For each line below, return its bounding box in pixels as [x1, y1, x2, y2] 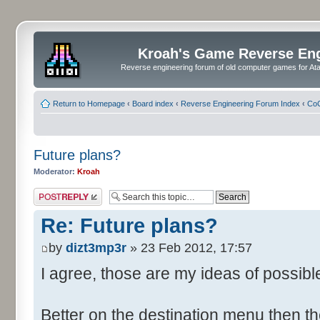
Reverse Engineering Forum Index [181, 99, 300, 108]
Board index [132, 99, 174, 108]
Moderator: [34, 166, 75, 176]
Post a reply [34, 188, 75, 196]
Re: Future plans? [41, 214, 218, 237]
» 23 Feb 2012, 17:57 [126, 241, 252, 256]
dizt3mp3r [66, 241, 126, 256]
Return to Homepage [53, 99, 125, 108]
